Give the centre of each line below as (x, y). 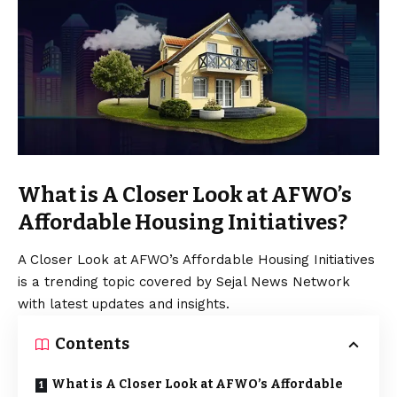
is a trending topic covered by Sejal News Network (184, 282)
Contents (92, 344)
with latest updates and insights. (124, 304)
